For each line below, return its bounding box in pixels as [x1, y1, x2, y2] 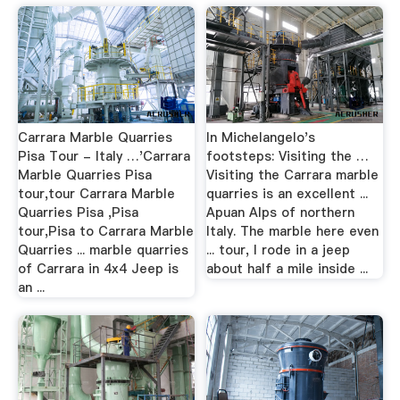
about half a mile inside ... [206, 260, 369, 278]
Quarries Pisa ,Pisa [17, 204, 138, 221]
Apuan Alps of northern [206, 204, 355, 221]
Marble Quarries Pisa [17, 166, 152, 184]
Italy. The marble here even [206, 222, 379, 240]
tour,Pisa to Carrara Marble [17, 222, 194, 240]
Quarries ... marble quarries [17, 241, 188, 259]
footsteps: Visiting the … [206, 147, 370, 165]
